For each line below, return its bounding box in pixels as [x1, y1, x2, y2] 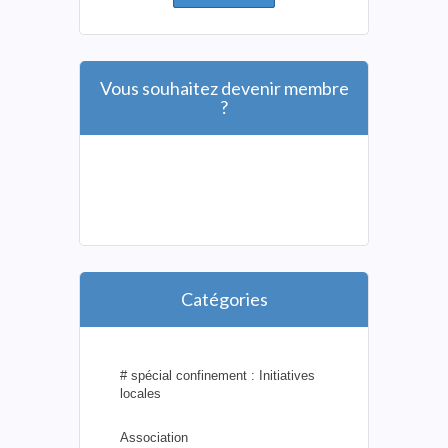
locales [120, 385, 161, 401]
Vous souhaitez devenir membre [99, 76, 349, 99]
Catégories [180, 287, 268, 310]
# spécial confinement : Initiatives [120, 367, 315, 383]
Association [120, 429, 188, 445]
